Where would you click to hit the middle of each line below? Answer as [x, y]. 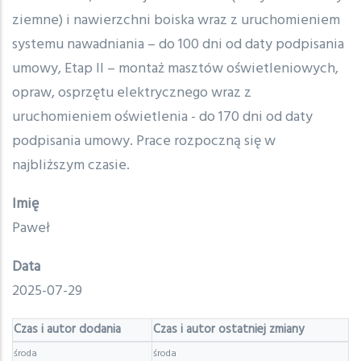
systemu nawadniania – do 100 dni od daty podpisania [178, 45]
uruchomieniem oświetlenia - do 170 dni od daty [162, 118]
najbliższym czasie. [71, 166]
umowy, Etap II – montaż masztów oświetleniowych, [175, 69]
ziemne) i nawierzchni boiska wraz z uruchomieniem [176, 21]
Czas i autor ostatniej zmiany [228, 330]
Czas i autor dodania [67, 330]
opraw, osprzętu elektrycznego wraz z [132, 93]
